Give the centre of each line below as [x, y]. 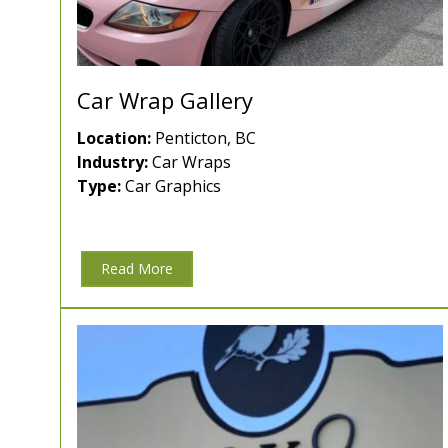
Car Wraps [189, 162]
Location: [114, 138]
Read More [137, 269]
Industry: [112, 162]
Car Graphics [171, 186]
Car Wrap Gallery [165, 100]
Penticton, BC [203, 138]
